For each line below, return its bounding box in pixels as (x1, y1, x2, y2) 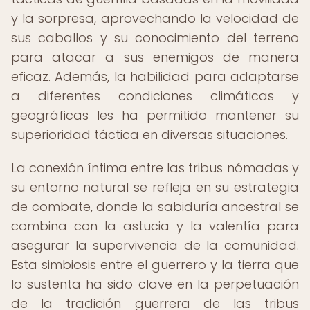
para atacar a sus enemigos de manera (11, 48, 299, 66)
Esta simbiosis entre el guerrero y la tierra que (11, 256, 299, 273)
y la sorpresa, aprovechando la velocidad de (11, 10, 299, 27)
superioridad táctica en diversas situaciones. (11, 126, 288, 143)
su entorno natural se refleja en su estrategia (11, 179, 299, 196)
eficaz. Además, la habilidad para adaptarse (11, 68, 299, 85)
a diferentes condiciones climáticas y (11, 87, 299, 104)
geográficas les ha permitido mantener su (11, 107, 299, 124)
